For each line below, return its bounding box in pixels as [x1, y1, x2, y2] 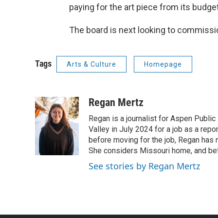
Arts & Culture [67, 60, 116, 68]
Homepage [144, 60, 182, 68]
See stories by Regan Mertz [89, 160, 200, 172]
